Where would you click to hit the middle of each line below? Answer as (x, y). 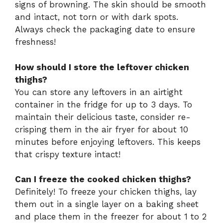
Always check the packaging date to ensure (105, 30)
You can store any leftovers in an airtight (99, 92)
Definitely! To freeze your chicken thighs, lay (106, 192)
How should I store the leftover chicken (102, 67)
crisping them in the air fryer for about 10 (102, 129)
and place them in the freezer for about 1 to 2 (111, 217)
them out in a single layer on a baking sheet (107, 204)
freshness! (35, 42)
